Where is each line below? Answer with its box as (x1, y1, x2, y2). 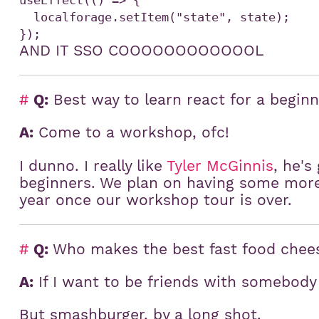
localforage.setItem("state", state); (19, 10, 34, 25)
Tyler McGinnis (167, 157, 274, 174)
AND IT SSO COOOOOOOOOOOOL (19, 42, 265, 60)
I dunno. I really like (19, 157, 167, 174)
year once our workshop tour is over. (19, 191, 293, 209)
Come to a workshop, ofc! (33, 124, 230, 142)
